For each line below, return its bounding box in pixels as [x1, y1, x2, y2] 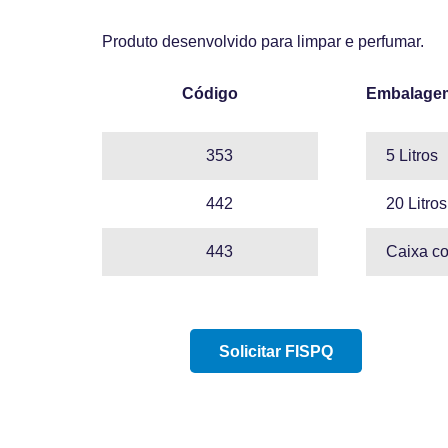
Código [181, 85, 238, 102]
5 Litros [385, 147, 438, 164]
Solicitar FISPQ [218, 342, 333, 360]
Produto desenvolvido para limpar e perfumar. [102, 33, 424, 50]
